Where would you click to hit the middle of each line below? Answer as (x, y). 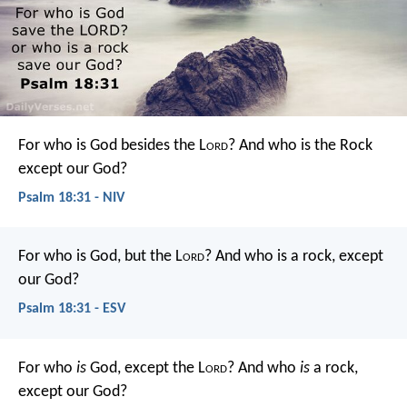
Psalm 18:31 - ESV (72, 309)
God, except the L (146, 368)
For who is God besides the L (112, 145)
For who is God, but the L (100, 257)
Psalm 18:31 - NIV (71, 198)
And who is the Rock (304, 145)
